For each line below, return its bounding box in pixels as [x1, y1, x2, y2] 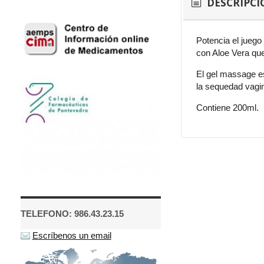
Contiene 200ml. [196, 102, 259, 113]
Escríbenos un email [32, 230, 111, 241]
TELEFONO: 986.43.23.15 [20, 209, 124, 219]
